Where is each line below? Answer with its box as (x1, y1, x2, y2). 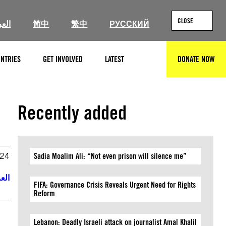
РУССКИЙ (109, 19, 150, 29)
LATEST (105, 54, 124, 64)
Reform (34, 189, 55, 198)
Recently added (18, 101, 127, 124)
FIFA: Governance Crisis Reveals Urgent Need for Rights (34, 180, 196, 190)
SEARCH (146, 59, 169, 69)
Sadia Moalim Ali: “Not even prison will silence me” (34, 151, 187, 161)
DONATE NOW (178, 54, 215, 64)
